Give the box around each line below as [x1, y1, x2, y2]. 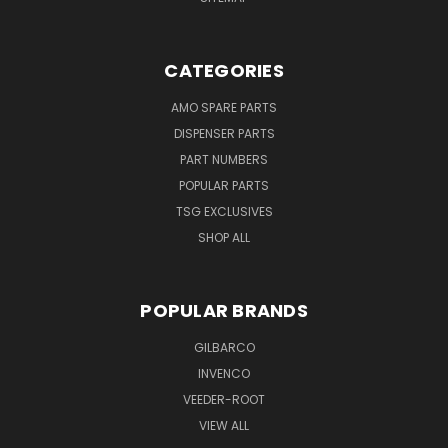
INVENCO [198, 365, 250, 383]
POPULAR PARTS [179, 177, 269, 195]
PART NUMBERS [180, 151, 268, 169]
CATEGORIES [164, 58, 284, 84]
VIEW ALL [199, 417, 249, 435]
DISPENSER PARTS [173, 125, 275, 143]
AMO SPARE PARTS [171, 99, 277, 117]
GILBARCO [193, 339, 255, 357]
